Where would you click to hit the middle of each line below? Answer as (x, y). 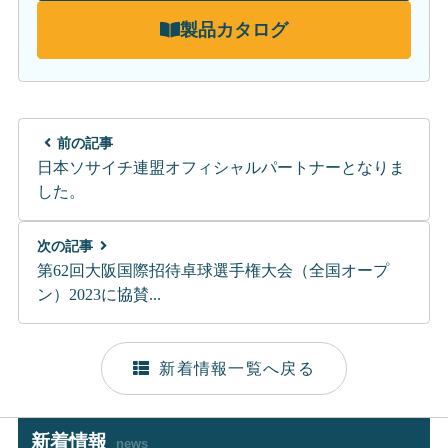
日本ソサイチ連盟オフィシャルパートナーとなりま (220, 168)
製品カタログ (234, 29)
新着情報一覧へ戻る (237, 368)
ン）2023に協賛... (98, 295)
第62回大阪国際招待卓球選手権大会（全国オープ (212, 271)
